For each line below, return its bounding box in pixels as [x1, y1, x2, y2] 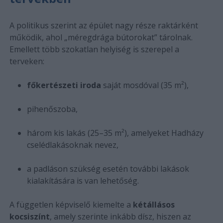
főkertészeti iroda [26, 80, 101, 91]
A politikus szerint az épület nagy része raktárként [9, 20, 198, 31]
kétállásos [132, 199, 175, 211]
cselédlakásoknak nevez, [26, 139, 118, 151]
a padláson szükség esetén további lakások [26, 163, 189, 175]
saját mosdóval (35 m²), [101, 80, 189, 91]
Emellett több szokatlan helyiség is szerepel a [9, 44, 179, 55]
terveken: [9, 56, 44, 67]
